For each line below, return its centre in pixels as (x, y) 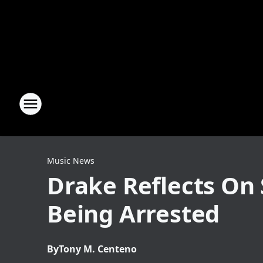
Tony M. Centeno (98, 249)
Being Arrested (134, 213)
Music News (71, 161)
